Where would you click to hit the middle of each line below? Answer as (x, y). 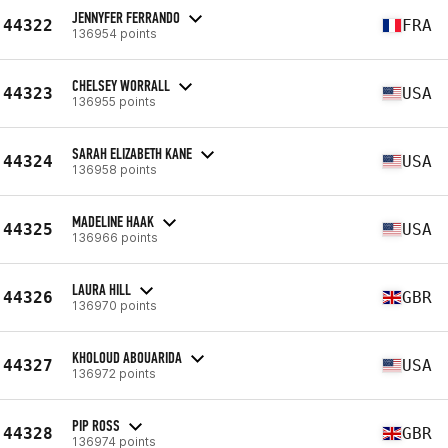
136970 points (114, 305)
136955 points (114, 101)
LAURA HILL (101, 289)
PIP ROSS (96, 425)
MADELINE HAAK (113, 221)
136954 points (114, 33)
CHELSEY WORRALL (121, 85)
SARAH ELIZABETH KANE (132, 153)
